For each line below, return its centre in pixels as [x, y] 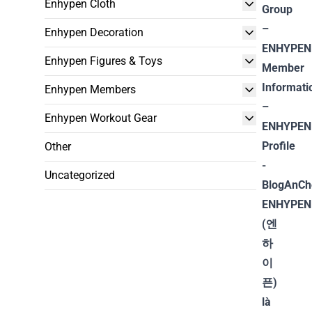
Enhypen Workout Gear [101, 118]
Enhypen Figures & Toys [103, 61]
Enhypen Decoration [94, 32]
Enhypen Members [90, 89]
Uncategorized [80, 175]
